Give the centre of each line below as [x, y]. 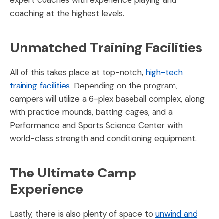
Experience [46, 189]
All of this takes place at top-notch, [78, 72]
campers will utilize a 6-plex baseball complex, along [107, 99]
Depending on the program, [124, 85]
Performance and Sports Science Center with [96, 125]
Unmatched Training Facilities [106, 47]
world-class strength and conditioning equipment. [103, 138]
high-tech [164, 72]
